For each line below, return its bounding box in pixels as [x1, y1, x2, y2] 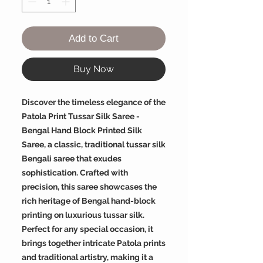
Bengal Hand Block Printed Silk [22, 126, 142, 136]
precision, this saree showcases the [22, 182, 157, 192]
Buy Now [73, 63, 114, 75]
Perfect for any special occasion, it [22, 224, 153, 234]
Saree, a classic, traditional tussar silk [22, 140, 166, 150]
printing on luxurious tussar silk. [22, 210, 144, 220]
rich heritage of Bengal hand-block [22, 196, 156, 206]
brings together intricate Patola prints [22, 238, 166, 248]
